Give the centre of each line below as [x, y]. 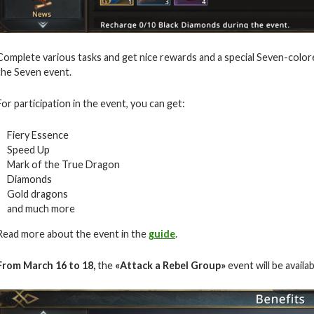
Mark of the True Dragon [63, 164]
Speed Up [28, 149]
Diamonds [29, 179]
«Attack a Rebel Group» [171, 265]
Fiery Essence [38, 135]
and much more [41, 208]
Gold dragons [37, 193]
